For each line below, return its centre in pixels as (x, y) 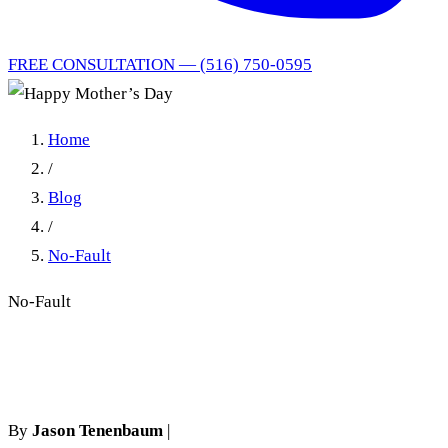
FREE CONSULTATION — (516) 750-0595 (160, 64)
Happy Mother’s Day (163, 365)
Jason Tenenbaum (97, 431)
